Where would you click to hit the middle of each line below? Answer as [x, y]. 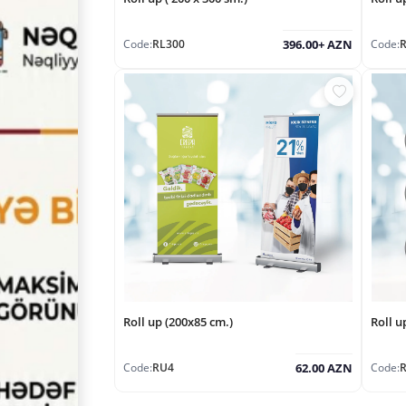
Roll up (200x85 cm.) [178, 322]
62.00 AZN [324, 368]
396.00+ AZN [318, 44]
